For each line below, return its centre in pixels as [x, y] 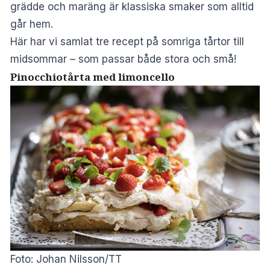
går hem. [32, 24]
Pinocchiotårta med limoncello [93, 77]
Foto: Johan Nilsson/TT [66, 259]
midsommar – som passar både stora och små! [123, 59]
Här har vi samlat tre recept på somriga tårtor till [127, 41]
